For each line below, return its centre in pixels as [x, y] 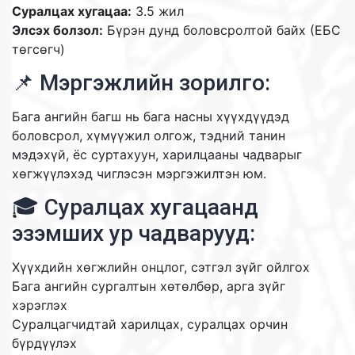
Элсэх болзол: [57, 30]
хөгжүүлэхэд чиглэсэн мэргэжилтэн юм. [139, 173]
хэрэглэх [40, 305]
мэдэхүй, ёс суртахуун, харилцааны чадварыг [157, 154]
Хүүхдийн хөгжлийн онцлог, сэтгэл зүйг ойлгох [161, 267]
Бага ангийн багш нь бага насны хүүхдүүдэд [151, 116]
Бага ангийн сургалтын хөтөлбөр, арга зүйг [149, 286]
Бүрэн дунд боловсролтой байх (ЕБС [222, 30]
